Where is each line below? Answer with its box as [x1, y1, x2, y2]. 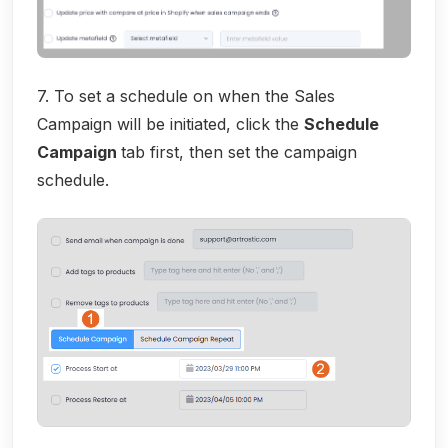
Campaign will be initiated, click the [37, 114, 304, 135]
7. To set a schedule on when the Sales [37, 86, 335, 107]
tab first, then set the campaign [121, 142, 357, 163]
